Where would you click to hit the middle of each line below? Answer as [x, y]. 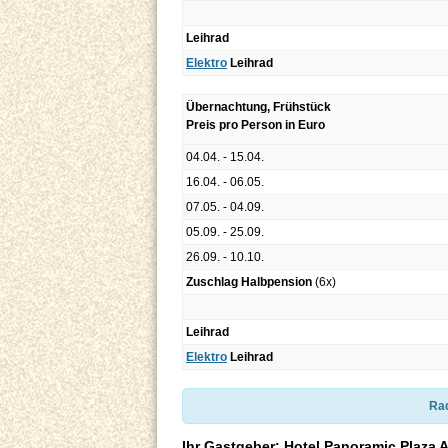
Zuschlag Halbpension [249, 282]
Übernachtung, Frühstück [258, 107]
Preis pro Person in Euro [255, 125]
